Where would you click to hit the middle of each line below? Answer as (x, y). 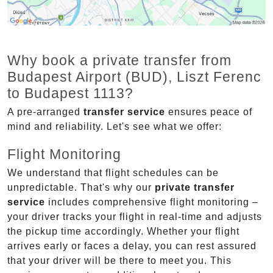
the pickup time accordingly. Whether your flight (123, 232)
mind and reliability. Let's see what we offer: (115, 127)
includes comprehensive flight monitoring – (152, 202)
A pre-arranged (45, 112)
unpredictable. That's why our (81, 188)
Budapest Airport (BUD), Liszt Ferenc (134, 77)
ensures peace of (209, 112)
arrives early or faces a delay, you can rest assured (132, 246)
